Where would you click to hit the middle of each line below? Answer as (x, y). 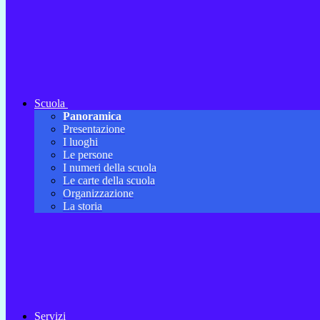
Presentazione (94, 129)
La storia (82, 206)
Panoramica (92, 116)
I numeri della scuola (110, 168)
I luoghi (80, 142)
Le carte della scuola (109, 181)
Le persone (88, 155)
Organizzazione (98, 194)
